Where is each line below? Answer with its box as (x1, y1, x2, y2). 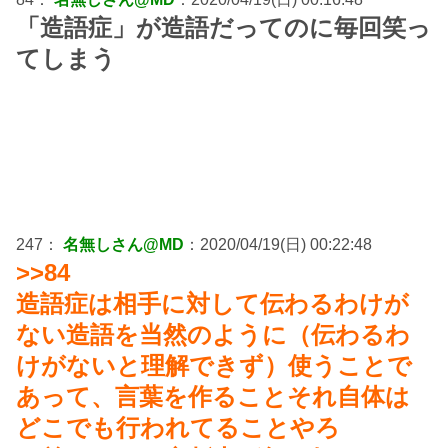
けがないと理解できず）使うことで (16, 352, 412, 380)
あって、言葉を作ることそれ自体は (16, 383, 410, 411)
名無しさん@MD (63, 236, 184, 254)
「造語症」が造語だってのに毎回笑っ (16, 14, 431, 42)
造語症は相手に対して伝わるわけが (16, 290, 409, 318)
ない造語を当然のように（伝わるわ (16, 321, 410, 349)
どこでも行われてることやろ (16, 414, 340, 442)
